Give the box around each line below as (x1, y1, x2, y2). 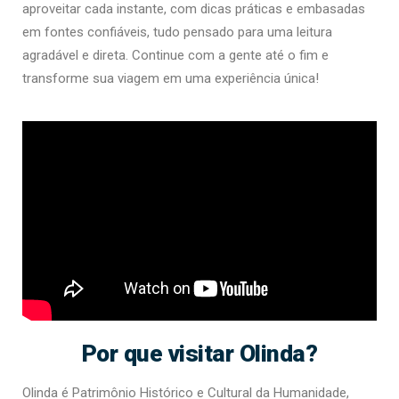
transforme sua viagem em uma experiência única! (22, 70, 319, 86)
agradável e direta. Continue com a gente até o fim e (22, 47, 329, 63)
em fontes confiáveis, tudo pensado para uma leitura (22, 24, 332, 40)
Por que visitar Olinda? (81, 338, 318, 367)
